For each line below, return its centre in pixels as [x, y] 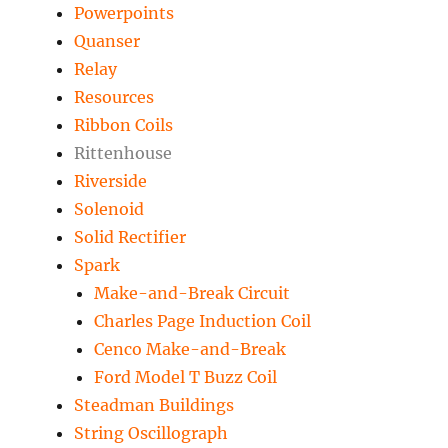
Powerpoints [124, 13]
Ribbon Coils [124, 125]
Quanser [107, 41]
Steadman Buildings [154, 405]
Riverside [111, 181]
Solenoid [109, 209]
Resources [114, 97]
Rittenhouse [123, 153]
